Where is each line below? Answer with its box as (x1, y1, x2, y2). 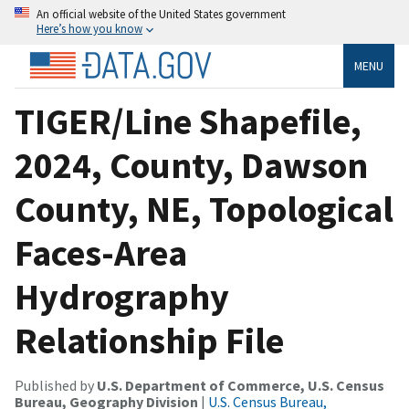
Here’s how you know (37, 21, 142, 36)
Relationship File (15, 317, 284, 363)
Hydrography (15, 273, 229, 320)
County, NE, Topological (15, 185, 393, 232)
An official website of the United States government (37, 6, 286, 21)
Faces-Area (15, 229, 187, 276)
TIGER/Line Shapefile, (15, 98, 362, 144)
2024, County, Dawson (15, 142, 368, 188)
